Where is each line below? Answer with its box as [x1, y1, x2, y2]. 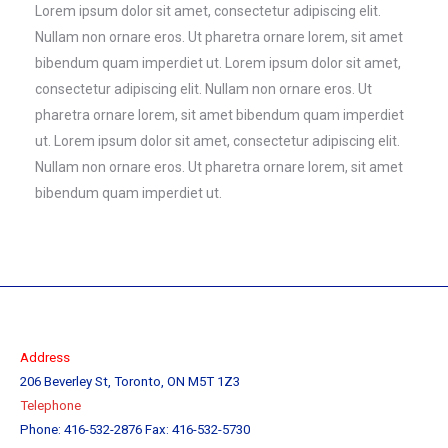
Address [20, 350, 70, 365]
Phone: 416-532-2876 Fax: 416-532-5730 [20, 422, 250, 437]
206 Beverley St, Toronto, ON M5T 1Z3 [20, 374, 240, 389]
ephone [37, 398, 81, 413]
